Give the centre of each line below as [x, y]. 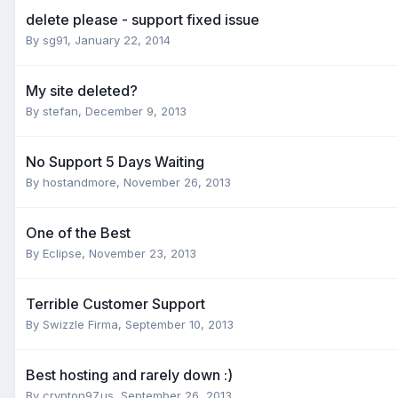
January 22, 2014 [123, 40]
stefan [60, 111]
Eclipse [62, 253]
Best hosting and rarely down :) [129, 374]
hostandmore [80, 182]
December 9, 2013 [136, 111]
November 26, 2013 [177, 182]
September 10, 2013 [179, 324]
